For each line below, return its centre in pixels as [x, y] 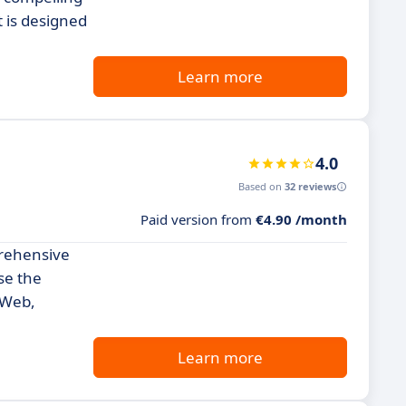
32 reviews [310, 186]
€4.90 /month [301, 219]
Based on [261, 186]
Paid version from [198, 219]
